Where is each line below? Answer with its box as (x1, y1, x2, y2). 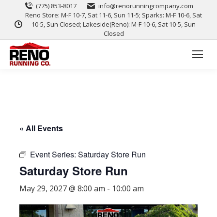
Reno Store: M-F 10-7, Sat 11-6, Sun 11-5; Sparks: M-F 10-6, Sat (25, 11, 202, 19)
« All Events (19, 123, 63, 134)
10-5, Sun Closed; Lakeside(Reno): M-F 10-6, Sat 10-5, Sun (31, 20, 196, 29)
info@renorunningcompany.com (98, 1, 193, 10)
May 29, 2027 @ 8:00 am (19, 183, 105, 194)
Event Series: (30, 149, 78, 160)
